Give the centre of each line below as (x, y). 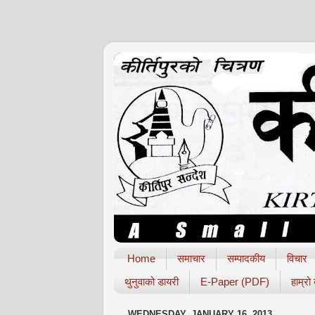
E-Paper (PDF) (235, 282)
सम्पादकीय (246, 259)
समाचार (191, 259)
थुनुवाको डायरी (152, 282)
